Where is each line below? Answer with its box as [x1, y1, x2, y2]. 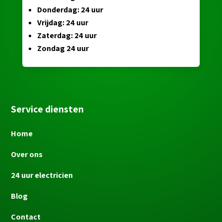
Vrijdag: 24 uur [37, 17, 88, 28]
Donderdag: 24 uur [37, 4, 103, 15]
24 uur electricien [11, 170, 73, 181]
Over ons [11, 149, 43, 160]
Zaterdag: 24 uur [37, 30, 97, 41]
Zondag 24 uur [37, 43, 89, 54]
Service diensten [11, 103, 84, 116]
